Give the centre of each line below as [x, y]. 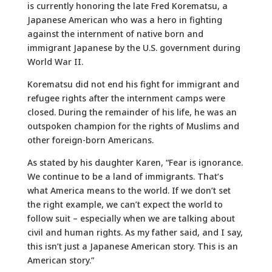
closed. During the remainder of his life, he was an [132, 112]
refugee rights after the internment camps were [126, 98]
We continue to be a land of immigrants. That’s [125, 176]
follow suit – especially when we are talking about [131, 218]
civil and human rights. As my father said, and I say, [135, 232]
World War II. [55, 61]
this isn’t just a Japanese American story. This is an [132, 246]
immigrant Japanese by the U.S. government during [134, 47]
